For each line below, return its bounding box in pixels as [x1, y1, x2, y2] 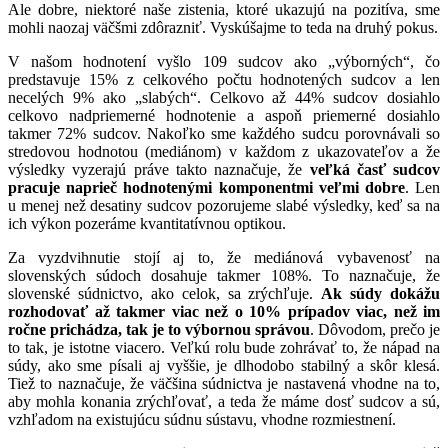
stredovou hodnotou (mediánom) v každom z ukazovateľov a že [8, 142, 440, 160]
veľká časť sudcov [309, 160, 440, 178]
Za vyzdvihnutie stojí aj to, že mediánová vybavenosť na [8, 248, 440, 266]
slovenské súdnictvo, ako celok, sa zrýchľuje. [8, 284, 322, 302]
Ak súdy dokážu [321, 284, 440, 302]
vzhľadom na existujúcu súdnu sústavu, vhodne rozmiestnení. [8, 410, 396, 428]
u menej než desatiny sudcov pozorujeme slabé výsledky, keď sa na [8, 196, 440, 214]
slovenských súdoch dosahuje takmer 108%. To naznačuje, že [8, 266, 440, 284]
